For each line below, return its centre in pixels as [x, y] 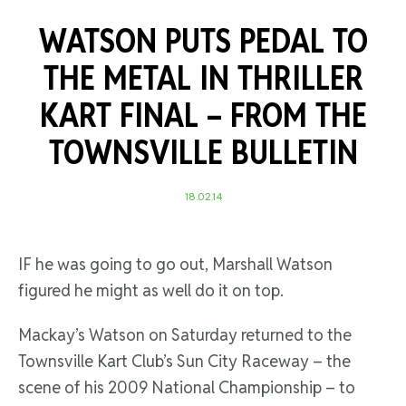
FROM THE [298, 116]
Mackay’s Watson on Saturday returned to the [185, 335]
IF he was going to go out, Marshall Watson [175, 265]
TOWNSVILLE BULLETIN [203, 153]
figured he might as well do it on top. [151, 291]
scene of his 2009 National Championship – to [187, 388]
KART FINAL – [135, 116]
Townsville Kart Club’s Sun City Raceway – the [184, 362]
